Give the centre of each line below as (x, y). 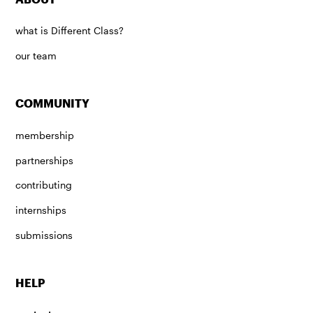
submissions (44, 235)
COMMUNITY (53, 104)
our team (36, 55)
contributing (44, 185)
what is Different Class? (70, 31)
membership (45, 135)
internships (41, 210)
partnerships (45, 160)
